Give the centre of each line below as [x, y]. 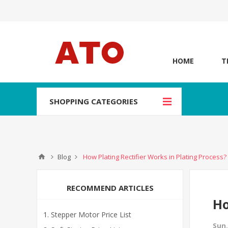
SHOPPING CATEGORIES [94, 101]
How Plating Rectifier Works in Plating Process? [155, 157]
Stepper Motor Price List [91, 215]
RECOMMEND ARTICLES [110, 188]
